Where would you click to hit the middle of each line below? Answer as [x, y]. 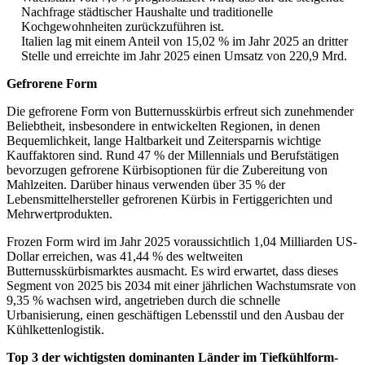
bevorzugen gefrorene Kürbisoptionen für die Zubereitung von [167, 170]
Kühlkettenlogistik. [55, 330]
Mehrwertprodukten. [59, 214]
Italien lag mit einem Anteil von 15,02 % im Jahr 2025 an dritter [185, 42]
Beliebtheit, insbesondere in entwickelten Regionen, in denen [163, 126]
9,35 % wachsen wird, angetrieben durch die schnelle [143, 301]
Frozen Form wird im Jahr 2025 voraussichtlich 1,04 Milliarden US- [182, 242]
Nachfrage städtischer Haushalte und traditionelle [147, 12]
